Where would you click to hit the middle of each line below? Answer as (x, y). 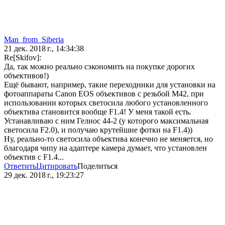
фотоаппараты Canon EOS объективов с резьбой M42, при (104, 94)
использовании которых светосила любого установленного (106, 103)
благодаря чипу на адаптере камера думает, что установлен (105, 148)
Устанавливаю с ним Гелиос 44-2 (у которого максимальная (106, 121)
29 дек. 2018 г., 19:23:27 (44, 175)
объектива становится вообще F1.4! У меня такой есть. (98, 112)
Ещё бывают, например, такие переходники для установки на (110, 85)
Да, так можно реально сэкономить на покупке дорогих (99, 67)
